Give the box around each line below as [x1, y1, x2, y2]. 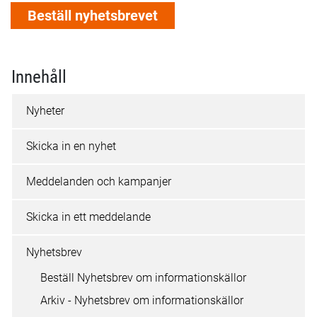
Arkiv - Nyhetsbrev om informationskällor [40, 294, 243, 307]
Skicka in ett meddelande [26, 210, 151, 224]
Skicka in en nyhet [26, 139, 116, 153]
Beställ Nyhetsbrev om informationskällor [40, 271, 246, 284]
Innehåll [11, 67, 67, 87]
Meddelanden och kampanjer [26, 175, 171, 188]
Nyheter [26, 104, 64, 117]
